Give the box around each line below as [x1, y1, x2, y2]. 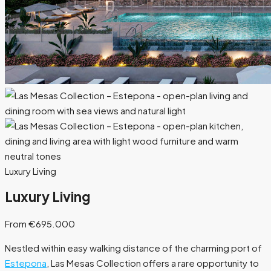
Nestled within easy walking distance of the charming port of [5, 242, 262, 254]
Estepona [5, 257, 47, 269]
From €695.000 [5, 218, 75, 230]
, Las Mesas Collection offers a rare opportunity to [47, 257, 259, 269]
